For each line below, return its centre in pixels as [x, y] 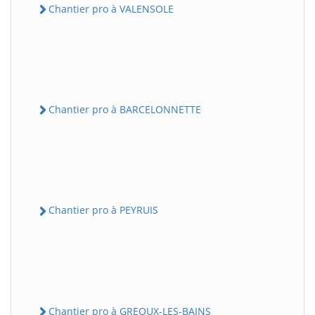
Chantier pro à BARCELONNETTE [125, 109]
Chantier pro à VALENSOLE [111, 8]
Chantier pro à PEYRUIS [103, 210]
